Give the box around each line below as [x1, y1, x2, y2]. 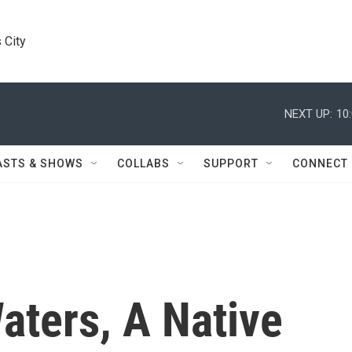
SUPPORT [203, 157, 258, 170]
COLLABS [117, 157, 170, 170]
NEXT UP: [284, 106, 332, 121]
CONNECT [292, 157, 348, 170]
